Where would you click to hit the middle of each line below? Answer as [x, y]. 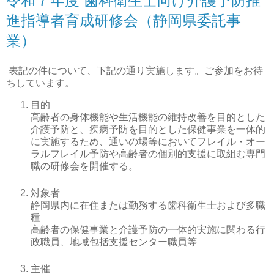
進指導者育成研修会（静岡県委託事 [124, 20]
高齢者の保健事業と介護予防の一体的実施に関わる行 [148, 230]
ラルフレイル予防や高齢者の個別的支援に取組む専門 [148, 154]
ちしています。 [40, 83]
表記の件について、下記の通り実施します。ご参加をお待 [135, 71]
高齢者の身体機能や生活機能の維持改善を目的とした [148, 117]
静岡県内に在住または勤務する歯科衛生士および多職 [148, 206]
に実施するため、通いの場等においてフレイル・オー [148, 142]
